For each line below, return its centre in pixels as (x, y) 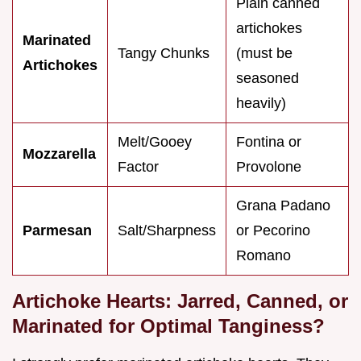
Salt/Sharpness (167, 231)
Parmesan (57, 231)
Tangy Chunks (164, 54)
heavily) (261, 104)
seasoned (268, 79)
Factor (138, 167)
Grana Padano (283, 206)
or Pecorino (273, 231)
